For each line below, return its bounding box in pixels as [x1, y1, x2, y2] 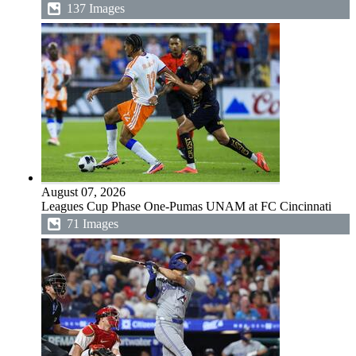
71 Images [67, 217, 118, 230]
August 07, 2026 [41, 185, 126, 199]
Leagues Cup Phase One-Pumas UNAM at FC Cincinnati [41, 199, 331, 213]
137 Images [67, 2, 125, 15]
